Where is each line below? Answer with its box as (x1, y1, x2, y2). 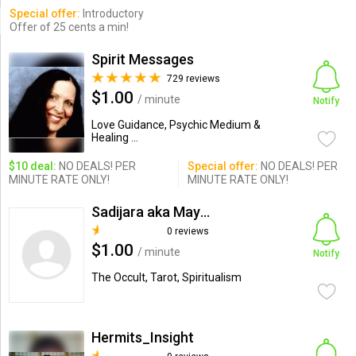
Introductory (79, 7, 144, 20)
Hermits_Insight (91, 329, 194, 346)
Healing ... (91, 131, 138, 144)
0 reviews (166, 226, 209, 237)
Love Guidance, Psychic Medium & (91, 118, 261, 131)
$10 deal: (8, 160, 56, 172)
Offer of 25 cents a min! (9, 21, 129, 33)
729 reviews (166, 73, 220, 84)
